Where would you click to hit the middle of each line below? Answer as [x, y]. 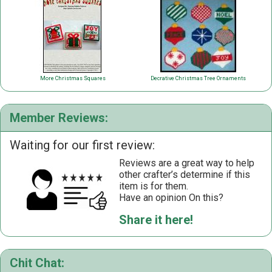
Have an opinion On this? [171, 198]
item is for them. [154, 186]
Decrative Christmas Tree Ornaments [198, 79]
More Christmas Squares [73, 79]
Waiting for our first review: [82, 145]
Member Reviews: [59, 118]
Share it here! [156, 220]
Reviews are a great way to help [187, 163]
